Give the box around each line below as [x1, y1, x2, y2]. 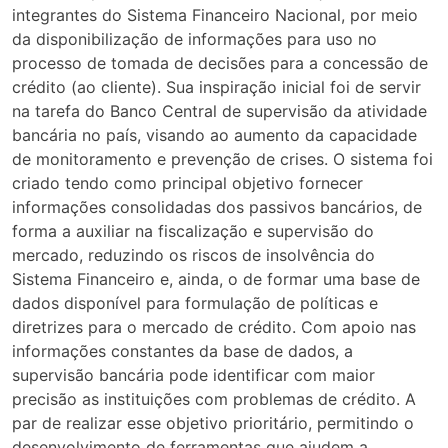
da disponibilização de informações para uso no [12, 29, 377, 50]
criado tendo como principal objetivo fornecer [12, 173, 363, 194]
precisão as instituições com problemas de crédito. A [12, 389, 416, 410]
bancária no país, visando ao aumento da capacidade [12, 125, 417, 146]
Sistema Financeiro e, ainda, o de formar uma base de [12, 269, 420, 290]
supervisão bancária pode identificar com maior [12, 365, 375, 386]
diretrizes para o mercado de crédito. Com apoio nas [12, 317, 416, 338]
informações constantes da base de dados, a [12, 341, 353, 362]
